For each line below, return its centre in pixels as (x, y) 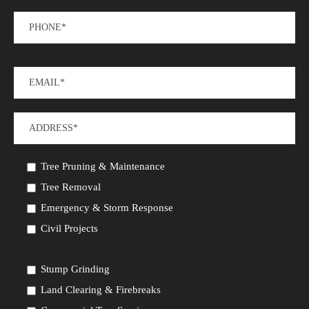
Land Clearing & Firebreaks (101, 290)
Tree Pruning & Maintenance (103, 167)
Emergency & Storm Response (107, 208)
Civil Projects (69, 229)
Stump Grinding (75, 269)
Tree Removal (71, 187)
